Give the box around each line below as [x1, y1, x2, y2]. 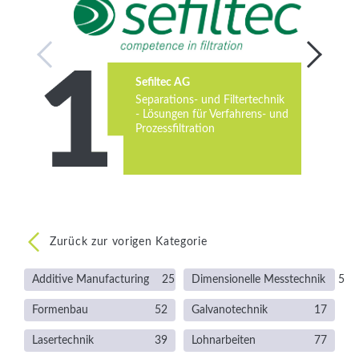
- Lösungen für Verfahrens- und [135, 109, 288, 121]
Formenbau [32, 305, 88, 317]
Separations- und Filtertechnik [135, 95, 284, 107]
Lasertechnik [32, 335, 94, 347]
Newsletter [97, 49, 151, 60]
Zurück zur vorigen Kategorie [50, 236, 208, 248]
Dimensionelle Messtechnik [192, 274, 325, 286]
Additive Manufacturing [32, 274, 149, 286]
